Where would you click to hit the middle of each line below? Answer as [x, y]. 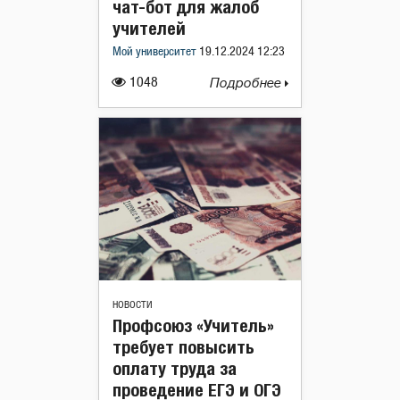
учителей [149, 28]
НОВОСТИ [133, 304]
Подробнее [247, 83]
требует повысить [183, 346]
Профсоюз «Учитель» [193, 325]
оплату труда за [175, 368]
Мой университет [156, 52]
